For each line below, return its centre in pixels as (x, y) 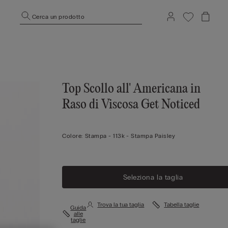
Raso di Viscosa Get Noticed (131, 105)
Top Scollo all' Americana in (132, 89)
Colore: (73, 136)
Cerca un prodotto (59, 17)
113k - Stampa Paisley (144, 136)
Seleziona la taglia (153, 177)
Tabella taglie (182, 205)
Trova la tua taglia (121, 205)
